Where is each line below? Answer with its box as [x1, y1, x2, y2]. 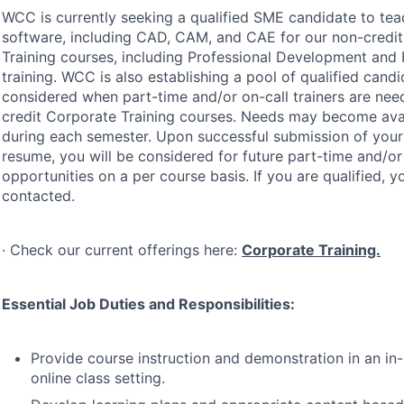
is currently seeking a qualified [36, 8, 253, 26]
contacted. [2, 187, 75, 205]
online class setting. [31, 369, 165, 387]
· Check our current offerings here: [2, 241, 242, 259]
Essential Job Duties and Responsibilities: [2, 295, 295, 313]
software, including [2, 28, 136, 46]
